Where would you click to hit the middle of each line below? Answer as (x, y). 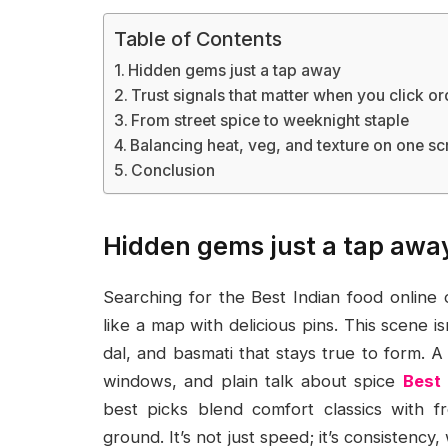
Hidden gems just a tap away (235, 70)
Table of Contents (198, 39)
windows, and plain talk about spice (253, 381)
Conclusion (173, 170)
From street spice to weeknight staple (270, 120)
